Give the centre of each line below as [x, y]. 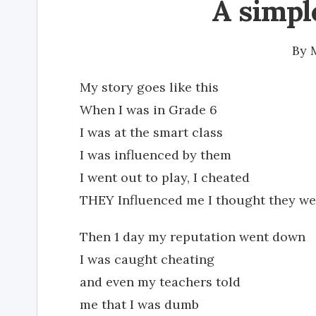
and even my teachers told [160, 282]
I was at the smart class [151, 132]
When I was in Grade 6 [148, 110]
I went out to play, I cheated [165, 177]
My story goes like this [149, 87]
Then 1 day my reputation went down [193, 237]
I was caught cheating [147, 259]
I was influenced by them [156, 155]
